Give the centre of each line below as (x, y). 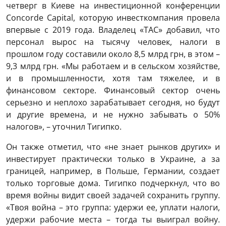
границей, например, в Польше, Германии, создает (113, 171)
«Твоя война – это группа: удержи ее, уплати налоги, (113, 208)
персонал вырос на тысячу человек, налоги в (113, 42)
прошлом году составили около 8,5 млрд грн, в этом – (113, 54)
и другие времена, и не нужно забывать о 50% (113, 115)
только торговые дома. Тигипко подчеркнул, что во (113, 183)
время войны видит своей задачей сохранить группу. (113, 195)
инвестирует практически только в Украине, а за (113, 159)
